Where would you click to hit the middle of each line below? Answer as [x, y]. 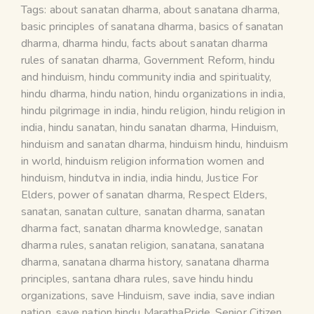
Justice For [232, 178]
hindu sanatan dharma [173, 127]
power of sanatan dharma [121, 194]
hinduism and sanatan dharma [93, 144]
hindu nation [120, 94]
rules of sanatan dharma [80, 60]
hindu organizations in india [218, 94]
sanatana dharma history [122, 262]
